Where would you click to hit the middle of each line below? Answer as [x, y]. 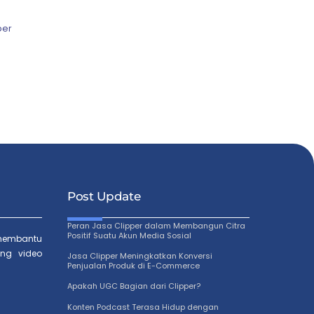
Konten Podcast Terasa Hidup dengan [143, 307]
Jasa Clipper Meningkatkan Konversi [140, 255]
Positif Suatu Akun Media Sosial [129, 235]
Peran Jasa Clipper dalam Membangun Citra [156, 225]
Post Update [104, 196]
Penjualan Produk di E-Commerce [134, 265]
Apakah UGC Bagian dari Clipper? [134, 286]
